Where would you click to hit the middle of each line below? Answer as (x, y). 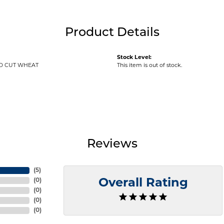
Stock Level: (134, 58)
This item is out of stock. (149, 66)
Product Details (112, 33)
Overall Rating (143, 184)
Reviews (112, 145)
